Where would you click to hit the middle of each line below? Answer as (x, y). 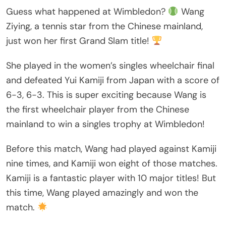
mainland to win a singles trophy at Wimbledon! (105, 124)
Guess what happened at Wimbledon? (87, 12)
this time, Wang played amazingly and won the (102, 193)
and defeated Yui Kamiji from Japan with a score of (113, 80)
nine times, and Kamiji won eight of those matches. (112, 164)
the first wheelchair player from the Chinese (98, 110)
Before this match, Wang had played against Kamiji (111, 149)
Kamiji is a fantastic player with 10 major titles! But (111, 178)
